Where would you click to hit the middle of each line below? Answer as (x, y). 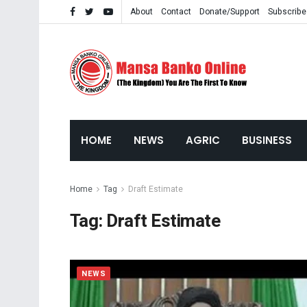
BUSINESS (267, 140)
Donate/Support (230, 12)
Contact (176, 12)
